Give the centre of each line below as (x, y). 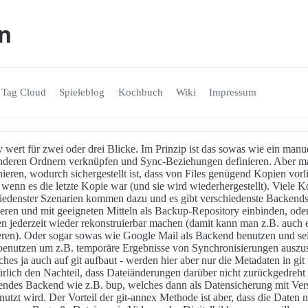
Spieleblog (82, 92)
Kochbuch (140, 92)
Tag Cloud (24, 92)
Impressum (232, 92)
